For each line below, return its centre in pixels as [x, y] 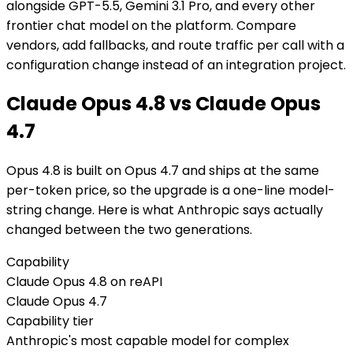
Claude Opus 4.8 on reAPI [84, 282]
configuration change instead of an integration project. [176, 65]
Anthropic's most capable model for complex [148, 341]
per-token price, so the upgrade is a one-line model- [171, 191]
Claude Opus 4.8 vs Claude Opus [163, 104]
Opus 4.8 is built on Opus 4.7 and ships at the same [163, 171]
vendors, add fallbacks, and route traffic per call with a [175, 45]
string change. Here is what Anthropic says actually [165, 210]
